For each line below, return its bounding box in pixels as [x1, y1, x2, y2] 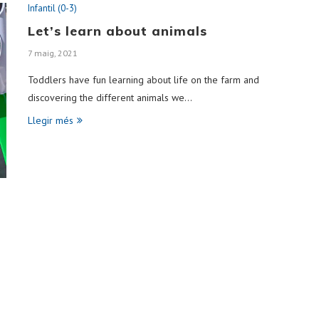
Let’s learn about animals [28, 22, 207, 39]
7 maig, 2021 [28, 47, 78, 58]
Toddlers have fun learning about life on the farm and [28, 73, 259, 86]
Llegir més [28, 113, 73, 127]
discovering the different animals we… [28, 90, 192, 104]
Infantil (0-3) [28, 1, 77, 14]
